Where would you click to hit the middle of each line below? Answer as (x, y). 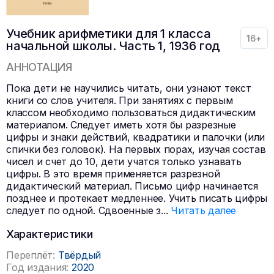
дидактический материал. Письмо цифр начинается (132, 186)
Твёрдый (80, 255)
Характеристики (50, 234)
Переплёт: (31, 255)
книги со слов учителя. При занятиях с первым (120, 100)
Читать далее (204, 210)
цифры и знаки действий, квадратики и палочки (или (136, 137)
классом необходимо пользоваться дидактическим (131, 112)
